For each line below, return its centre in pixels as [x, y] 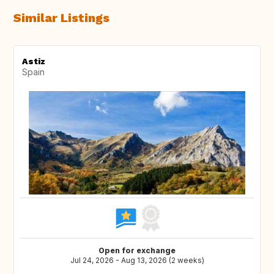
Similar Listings [61, 18]
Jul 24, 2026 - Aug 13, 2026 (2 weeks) [137, 261]
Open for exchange [137, 251]
